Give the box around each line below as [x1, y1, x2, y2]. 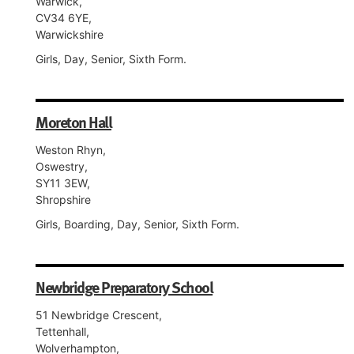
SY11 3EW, [36, 176, 90, 190]
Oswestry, [36, 160, 88, 173]
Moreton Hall [36, 110, 111, 134]
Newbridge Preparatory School [36, 275, 213, 299]
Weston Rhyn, [36, 143, 106, 156]
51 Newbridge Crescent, [36, 308, 162, 322]
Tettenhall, [36, 325, 89, 338]
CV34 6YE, [36, 11, 92, 24]
